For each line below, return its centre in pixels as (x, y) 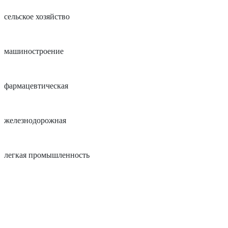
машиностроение (34, 51)
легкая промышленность (47, 155)
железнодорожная (35, 120)
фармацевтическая (36, 85)
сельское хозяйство (37, 16)
